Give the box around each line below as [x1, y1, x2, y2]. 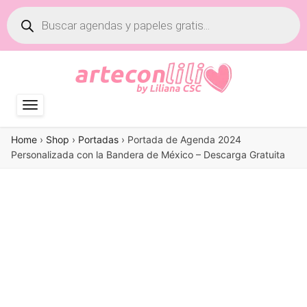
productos [6, 27, 60, 40]
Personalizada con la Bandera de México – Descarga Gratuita [11, 149, 285, 160]
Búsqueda [6, 5, 57, 19]
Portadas [78, 134, 119, 145]
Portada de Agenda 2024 [127, 134, 241, 145]
